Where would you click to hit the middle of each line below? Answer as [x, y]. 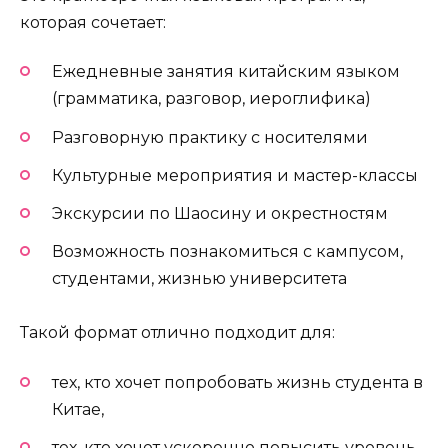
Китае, [78, 409]
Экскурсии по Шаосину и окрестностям [220, 213]
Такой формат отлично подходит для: [177, 333]
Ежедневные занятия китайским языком [226, 72]
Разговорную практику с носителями [210, 137]
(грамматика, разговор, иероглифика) [211, 99]
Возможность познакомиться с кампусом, [227, 252]
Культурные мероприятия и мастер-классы [235, 175]
